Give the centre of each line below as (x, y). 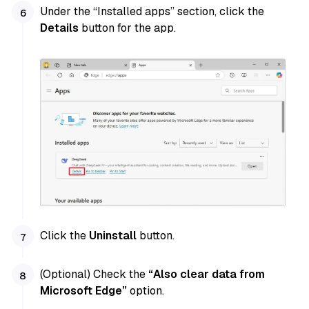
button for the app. (129, 28)
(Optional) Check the (94, 274)
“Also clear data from (207, 274)
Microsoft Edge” (84, 290)
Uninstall (113, 236)
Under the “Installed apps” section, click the (152, 12)
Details (61, 28)
